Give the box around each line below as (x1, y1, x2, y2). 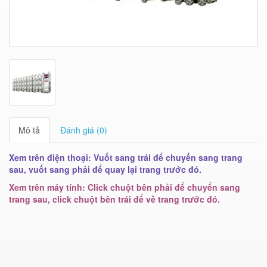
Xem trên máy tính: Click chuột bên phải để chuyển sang (9, 181, 240, 194)
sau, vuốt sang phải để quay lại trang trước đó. (9, 163, 201, 176)
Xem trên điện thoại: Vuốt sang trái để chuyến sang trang (9, 151, 243, 164)
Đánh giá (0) (60, 124, 107, 136)
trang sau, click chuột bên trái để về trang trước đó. (9, 193, 220, 206)
